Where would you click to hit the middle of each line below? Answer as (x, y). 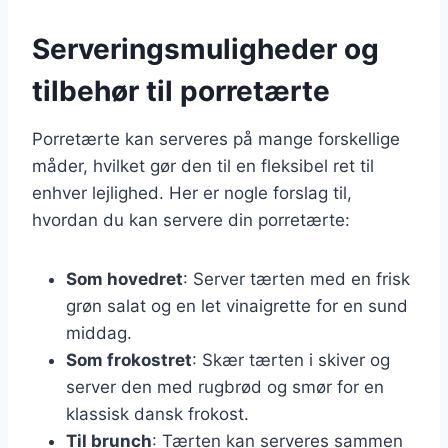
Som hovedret (124, 278)
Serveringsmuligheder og (205, 48)
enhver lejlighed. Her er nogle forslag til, (192, 192)
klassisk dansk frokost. (157, 413)
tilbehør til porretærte (181, 90)
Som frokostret (129, 359)
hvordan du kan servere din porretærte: (191, 219)
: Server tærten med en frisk (296, 278)
